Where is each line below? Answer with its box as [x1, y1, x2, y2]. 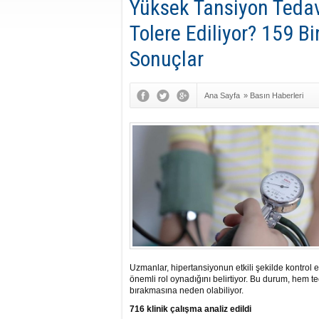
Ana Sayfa [204, 91, 240, 100]
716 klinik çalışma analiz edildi [130, 304, 251, 314]
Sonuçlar [130, 46, 204, 71]
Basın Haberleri [250, 91, 303, 100]
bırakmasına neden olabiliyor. [130, 286, 244, 296]
